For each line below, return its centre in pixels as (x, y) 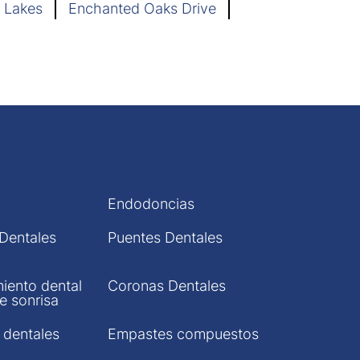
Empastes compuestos (183, 334)
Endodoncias (151, 204)
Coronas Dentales (166, 286)
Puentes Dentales (165, 237)
